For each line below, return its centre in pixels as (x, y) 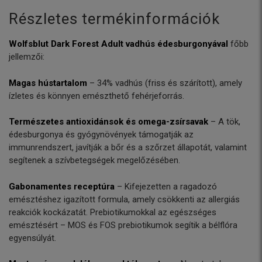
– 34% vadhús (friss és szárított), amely (165, 83)
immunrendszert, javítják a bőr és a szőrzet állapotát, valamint (128, 148)
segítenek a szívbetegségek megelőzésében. (94, 161)
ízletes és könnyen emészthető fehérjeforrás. (96, 96)
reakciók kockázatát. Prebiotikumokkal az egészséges (113, 212)
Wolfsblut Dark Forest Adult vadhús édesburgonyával (118, 44)
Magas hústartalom (48, 83)
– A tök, (224, 122)
